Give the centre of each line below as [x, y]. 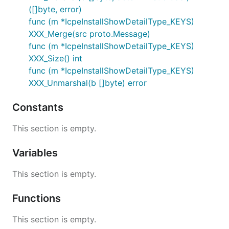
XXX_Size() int [55, 58]
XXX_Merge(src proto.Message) [89, 34]
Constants [39, 107]
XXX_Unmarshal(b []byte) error [88, 83]
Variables [36, 153]
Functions [38, 198]
